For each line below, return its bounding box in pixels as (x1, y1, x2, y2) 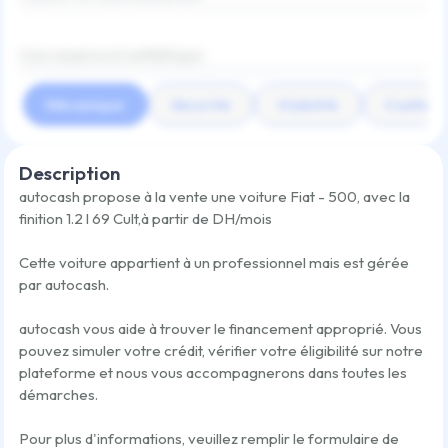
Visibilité (277, 94, 339, 114)
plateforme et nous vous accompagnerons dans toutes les (19, 362, 407, 382)
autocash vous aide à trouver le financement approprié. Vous (19, 318, 422, 338)
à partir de (141, 208, 212, 228)
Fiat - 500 (290, 186, 357, 206)
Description (19, 160, 120, 185)
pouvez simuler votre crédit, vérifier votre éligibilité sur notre (19, 340, 423, 360)
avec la (363, 186, 410, 206)
